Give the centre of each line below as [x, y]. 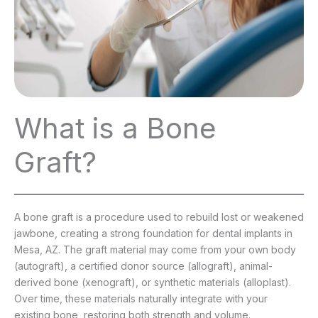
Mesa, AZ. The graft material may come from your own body [155, 250]
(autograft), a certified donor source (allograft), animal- [143, 266]
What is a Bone [115, 128]
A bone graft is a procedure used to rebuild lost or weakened [159, 217]
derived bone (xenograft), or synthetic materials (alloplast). [153, 283]
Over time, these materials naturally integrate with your [141, 299]
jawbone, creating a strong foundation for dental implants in [153, 234]
